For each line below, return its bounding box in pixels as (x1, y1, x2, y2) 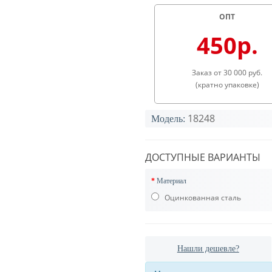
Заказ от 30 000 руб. (192, 67, 262, 78)
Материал (157, 177, 186, 185)
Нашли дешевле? (177, 244, 239, 253)
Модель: (151, 114, 185, 124)
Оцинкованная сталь (163, 192, 241, 203)
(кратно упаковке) (195, 80, 259, 90)
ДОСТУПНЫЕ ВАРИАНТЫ (145, 151, 260, 164)
